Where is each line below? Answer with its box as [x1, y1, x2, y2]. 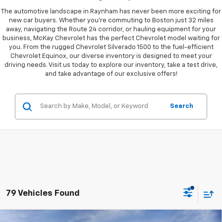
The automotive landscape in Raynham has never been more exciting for [1, 8, 221, 15]
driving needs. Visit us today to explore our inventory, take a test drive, [4, 62, 218, 69]
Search [170, 103, 193, 110]
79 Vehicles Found [6, 189, 80, 198]
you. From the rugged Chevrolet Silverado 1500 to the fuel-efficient [8, 44, 214, 51]
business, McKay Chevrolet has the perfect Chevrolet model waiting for [2, 35, 220, 42]
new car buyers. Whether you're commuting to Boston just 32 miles [8, 17, 214, 24]
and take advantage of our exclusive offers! [45, 71, 177, 78]
